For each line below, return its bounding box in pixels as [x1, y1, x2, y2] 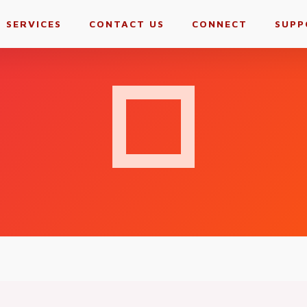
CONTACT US [88, 18, 164, 29]
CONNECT [191, 18, 247, 29]
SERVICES [5, 18, 62, 29]
